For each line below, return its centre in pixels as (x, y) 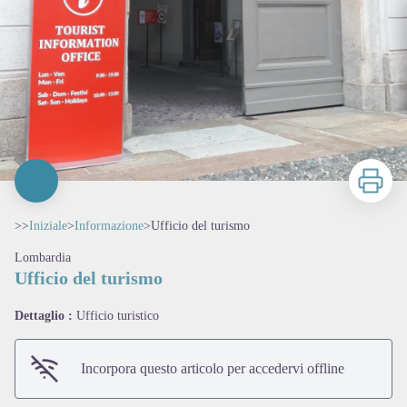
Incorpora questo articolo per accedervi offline (213, 369)
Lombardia (43, 258)
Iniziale (48, 226)
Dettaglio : (45, 316)
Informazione (109, 226)
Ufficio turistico (118, 316)
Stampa (369, 169)
